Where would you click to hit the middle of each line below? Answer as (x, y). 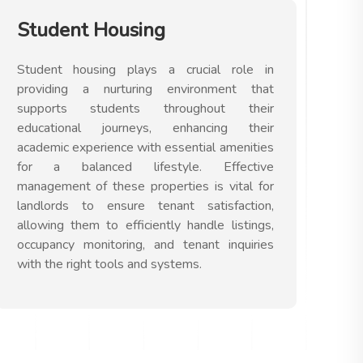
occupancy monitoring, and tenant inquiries (145, 245)
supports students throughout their (145, 109)
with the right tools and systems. (109, 264)
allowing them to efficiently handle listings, (145, 225)
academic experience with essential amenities (145, 147)
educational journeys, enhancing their (145, 128)
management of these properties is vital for (145, 186)
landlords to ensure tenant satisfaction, (145, 206)
